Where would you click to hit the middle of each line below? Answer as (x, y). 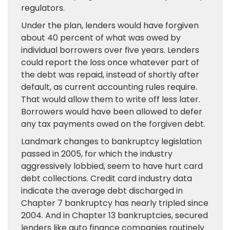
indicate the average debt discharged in (102, 191)
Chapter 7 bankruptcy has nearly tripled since (115, 203)
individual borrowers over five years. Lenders (110, 50)
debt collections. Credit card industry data (107, 178)
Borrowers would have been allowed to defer (112, 112)
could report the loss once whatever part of (110, 62)
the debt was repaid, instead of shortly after (110, 75)
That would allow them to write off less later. (111, 99)
